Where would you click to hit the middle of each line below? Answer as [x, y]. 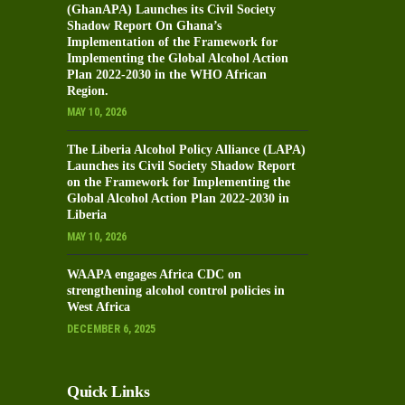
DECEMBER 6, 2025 [111, 329]
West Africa [99, 307]
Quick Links [108, 391]
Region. [88, 90]
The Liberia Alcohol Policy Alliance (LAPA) [186, 150]
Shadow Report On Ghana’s [144, 25]
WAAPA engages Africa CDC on [154, 275]
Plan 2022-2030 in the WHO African [167, 74]
